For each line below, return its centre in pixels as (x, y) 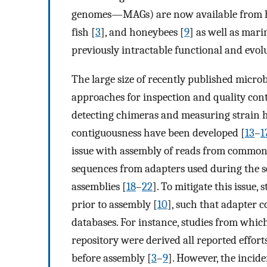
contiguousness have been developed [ (158, 133)
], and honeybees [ (142, 32)
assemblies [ (99, 186)
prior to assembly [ (114, 204)
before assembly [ (111, 258)
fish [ (83, 32)
